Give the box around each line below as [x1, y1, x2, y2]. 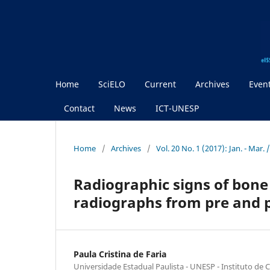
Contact [64, 102, 95, 114]
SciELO [98, 78, 125, 90]
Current [145, 78, 176, 90]
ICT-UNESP [155, 102, 199, 114]
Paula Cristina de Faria [74, 248, 166, 260]
